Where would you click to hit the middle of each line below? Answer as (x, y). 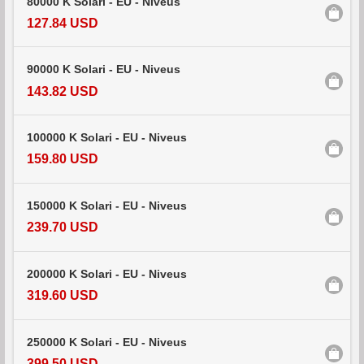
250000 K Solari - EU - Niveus (107, 342)
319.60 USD (63, 296)
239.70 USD (63, 227)
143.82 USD (63, 91)
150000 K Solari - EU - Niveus (107, 206)
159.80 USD (63, 159)
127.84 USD (63, 23)
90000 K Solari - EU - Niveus (104, 70)
